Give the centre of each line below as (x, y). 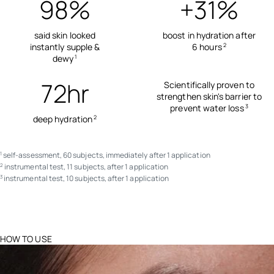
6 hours (207, 46)
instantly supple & (65, 46)
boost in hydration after (209, 35)
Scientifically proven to (209, 84)
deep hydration (62, 119)
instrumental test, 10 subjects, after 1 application (87, 178)
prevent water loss (207, 108)
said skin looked (65, 35)
